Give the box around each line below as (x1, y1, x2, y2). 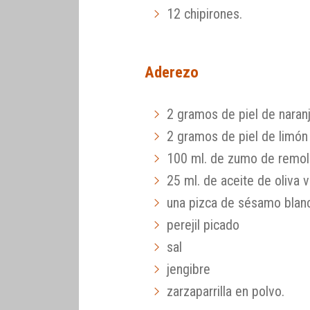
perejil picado (167, 216, 240, 233)
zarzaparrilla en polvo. (167, 282, 285, 300)
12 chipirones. (167, 6, 243, 23)
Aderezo (145, 62, 199, 81)
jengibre (167, 260, 211, 277)
